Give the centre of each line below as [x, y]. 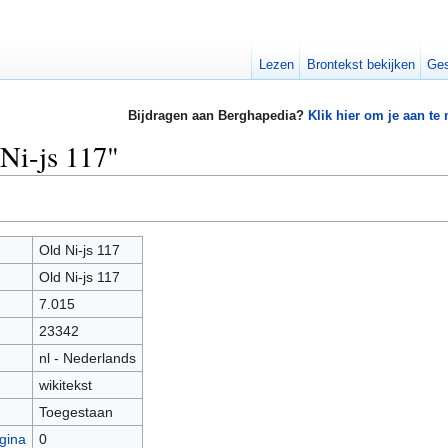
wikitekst [65, 384]
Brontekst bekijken [360, 64]
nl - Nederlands [87, 357]
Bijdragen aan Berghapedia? [217, 116]
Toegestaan [75, 411]
